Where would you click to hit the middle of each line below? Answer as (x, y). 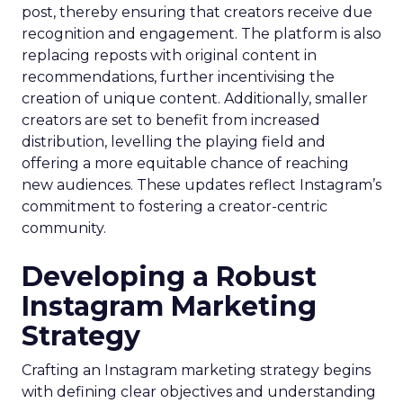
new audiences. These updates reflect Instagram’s (201, 185)
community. (64, 228)
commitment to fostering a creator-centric (175, 206)
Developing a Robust (169, 277)
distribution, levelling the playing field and (174, 142)
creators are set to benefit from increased (171, 120)
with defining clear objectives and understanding (199, 392)
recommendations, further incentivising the (178, 77)
